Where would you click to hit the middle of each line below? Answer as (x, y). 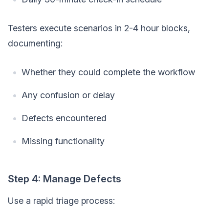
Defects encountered (64, 118)
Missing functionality (63, 141)
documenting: (35, 43)
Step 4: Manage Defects (65, 179)
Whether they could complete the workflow (108, 72)
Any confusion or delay (68, 95)
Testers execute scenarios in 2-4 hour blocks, (99, 28)
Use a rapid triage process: (61, 200)
